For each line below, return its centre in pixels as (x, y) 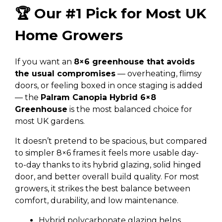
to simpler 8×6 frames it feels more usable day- (107, 153)
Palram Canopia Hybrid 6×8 (98, 97)
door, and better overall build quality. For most (107, 177)
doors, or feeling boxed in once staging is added (109, 85)
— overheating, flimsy (159, 74)
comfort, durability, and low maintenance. (97, 200)
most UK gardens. (50, 121)
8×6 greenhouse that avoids (134, 62)
